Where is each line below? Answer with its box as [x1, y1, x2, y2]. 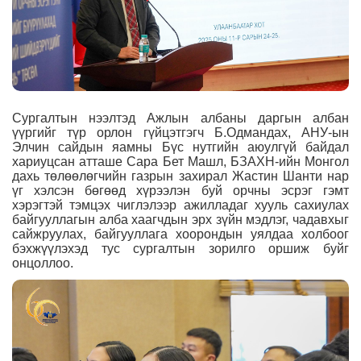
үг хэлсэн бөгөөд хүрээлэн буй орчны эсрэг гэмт [12, 184, 349, 198]
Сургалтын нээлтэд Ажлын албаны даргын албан [12, 111, 349, 126]
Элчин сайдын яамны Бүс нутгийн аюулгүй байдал [12, 140, 349, 155]
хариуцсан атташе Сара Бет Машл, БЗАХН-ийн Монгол [12, 155, 349, 169]
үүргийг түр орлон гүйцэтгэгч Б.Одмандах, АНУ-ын [12, 126, 349, 140]
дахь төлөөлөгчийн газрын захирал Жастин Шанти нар [12, 169, 349, 184]
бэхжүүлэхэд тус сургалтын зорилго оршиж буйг [12, 242, 349, 256]
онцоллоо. [12, 256, 73, 271]
